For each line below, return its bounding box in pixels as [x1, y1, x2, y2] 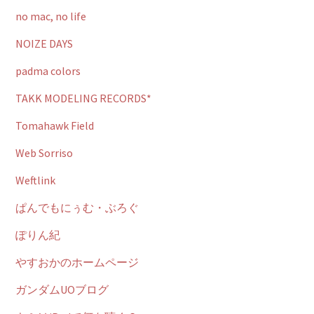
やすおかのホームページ [15, 255, 139, 269]
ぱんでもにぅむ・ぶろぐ [15, 200, 139, 214]
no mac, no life [15, 9, 86, 23]
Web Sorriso [15, 146, 73, 160]
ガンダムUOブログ [15, 282, 109, 296]
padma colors [15, 64, 81, 78]
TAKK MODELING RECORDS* [15, 91, 151, 105]
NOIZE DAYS [15, 36, 73, 50]
